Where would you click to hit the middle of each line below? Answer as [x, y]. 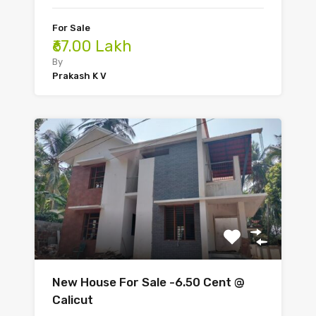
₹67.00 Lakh [92, 47]
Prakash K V [79, 76]
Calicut [73, 300]
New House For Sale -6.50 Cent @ [148, 282]
